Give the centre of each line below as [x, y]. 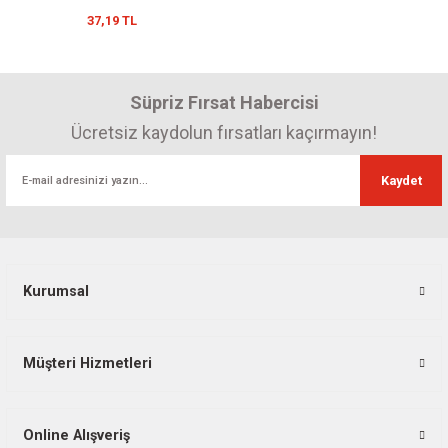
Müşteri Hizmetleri [87, 363]
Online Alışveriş [76, 435]
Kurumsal [56, 291]
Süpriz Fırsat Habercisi [224, 102]
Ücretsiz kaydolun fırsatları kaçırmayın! [224, 132]
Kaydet [401, 180]
